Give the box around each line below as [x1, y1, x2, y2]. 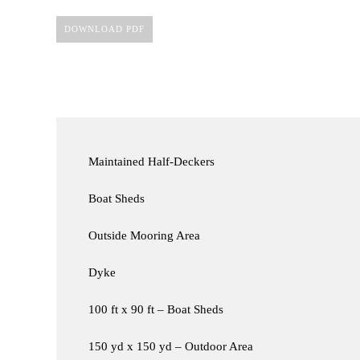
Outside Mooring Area [88, 229, 200, 243]
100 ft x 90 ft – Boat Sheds [88, 303, 223, 317]
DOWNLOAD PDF [63, 23, 145, 34]
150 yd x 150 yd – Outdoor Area [88, 340, 253, 354]
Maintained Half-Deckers [88, 155, 215, 169]
